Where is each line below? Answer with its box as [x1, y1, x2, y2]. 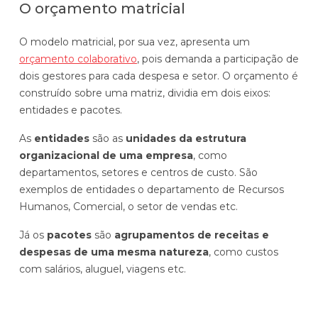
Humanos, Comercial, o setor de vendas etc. [19, 199, 238, 213]
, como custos [209, 245, 278, 258]
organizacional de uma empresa [19, 148, 193, 162]
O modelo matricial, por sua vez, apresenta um [19, 35, 250, 48]
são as [89, 131, 126, 145]
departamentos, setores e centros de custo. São [19, 165, 258, 179]
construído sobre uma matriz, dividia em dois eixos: [19, 86, 270, 99]
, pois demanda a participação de [137, 52, 299, 65]
